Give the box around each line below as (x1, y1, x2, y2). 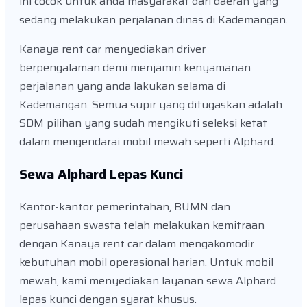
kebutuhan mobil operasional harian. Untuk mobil (19, 254, 273, 271)
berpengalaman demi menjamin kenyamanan (19, 59, 251, 77)
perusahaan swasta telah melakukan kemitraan (19, 217, 265, 234)
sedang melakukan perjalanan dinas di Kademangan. (19, 11, 288, 29)
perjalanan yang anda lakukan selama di (19, 77, 225, 95)
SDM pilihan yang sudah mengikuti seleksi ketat (19, 114, 267, 132)
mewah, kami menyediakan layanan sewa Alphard (19, 272, 276, 290)
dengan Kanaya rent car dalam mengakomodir (19, 235, 254, 253)
